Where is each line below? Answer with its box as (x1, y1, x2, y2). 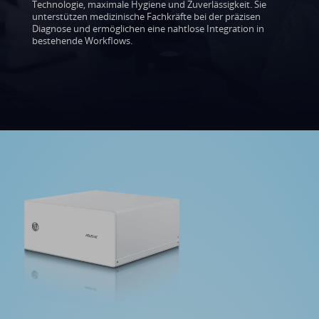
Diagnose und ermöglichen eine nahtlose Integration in (32, 22, 264, 35)
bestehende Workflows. (32, 34, 132, 47)
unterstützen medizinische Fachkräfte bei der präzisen (32, 10, 261, 23)
